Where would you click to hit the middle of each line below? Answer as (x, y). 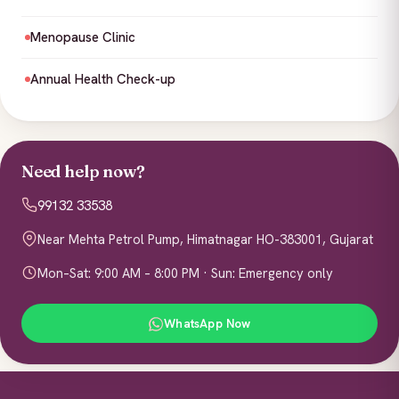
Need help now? (83, 171)
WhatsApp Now (208, 323)
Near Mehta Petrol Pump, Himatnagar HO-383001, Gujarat (205, 239)
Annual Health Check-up (103, 79)
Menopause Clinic (83, 37)
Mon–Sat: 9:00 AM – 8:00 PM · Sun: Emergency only (185, 273)
